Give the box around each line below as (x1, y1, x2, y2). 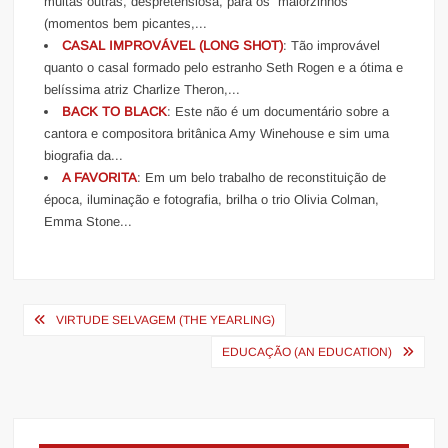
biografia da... (44, 147, 124, 163)
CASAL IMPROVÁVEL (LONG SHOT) (62, 37, 284, 53)
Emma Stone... (44, 213, 133, 229)
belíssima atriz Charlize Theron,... (44, 81, 241, 97)
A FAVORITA (62, 169, 138, 185)
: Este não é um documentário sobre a (167, 103, 390, 119)
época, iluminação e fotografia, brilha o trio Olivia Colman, (44, 191, 380, 207)
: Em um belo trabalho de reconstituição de (137, 169, 387, 185)
